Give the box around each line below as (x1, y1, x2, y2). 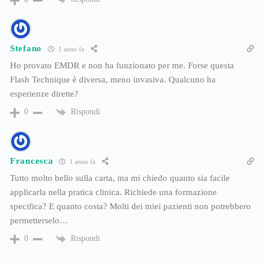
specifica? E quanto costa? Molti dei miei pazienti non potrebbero (10, 201, 251, 211)
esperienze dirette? (10, 88, 78, 98)
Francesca (10, 156, 54, 166)
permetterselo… (10, 215, 68, 225)
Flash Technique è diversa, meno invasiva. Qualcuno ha (10, 74, 216, 84)
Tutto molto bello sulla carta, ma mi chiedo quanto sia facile (10, 173, 230, 183)
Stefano (10, 44, 42, 54)
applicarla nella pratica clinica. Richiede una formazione (10, 187, 217, 197)
